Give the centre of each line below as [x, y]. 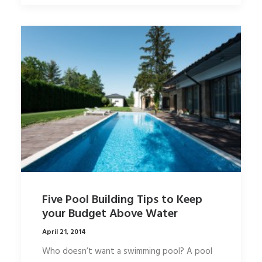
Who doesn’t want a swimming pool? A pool [127, 251]
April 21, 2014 [64, 232]
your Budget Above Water [110, 214]
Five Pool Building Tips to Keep [122, 200]
